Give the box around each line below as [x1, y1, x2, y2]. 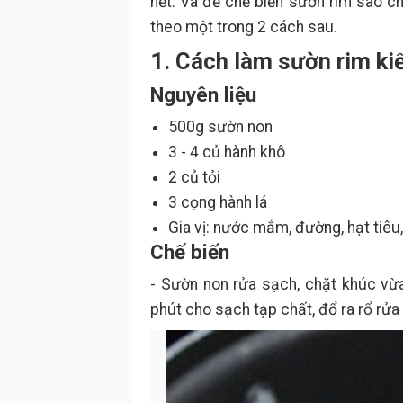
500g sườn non [168, 118, 273, 136]
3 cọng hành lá [168, 193, 267, 211]
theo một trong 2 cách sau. [150, 18, 337, 36]
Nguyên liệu [150, 83, 256, 106]
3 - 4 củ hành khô [168, 143, 285, 161]
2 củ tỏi [168, 168, 220, 186]
